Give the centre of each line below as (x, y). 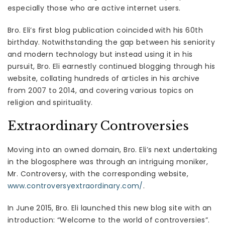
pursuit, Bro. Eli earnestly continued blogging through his (111, 67)
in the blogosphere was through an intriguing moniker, (108, 162)
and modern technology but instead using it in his (100, 54)
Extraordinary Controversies (98, 126)
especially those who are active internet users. (94, 8)
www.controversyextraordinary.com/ (75, 186)
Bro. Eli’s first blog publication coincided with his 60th (105, 30)
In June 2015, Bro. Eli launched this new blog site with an (110, 208)
